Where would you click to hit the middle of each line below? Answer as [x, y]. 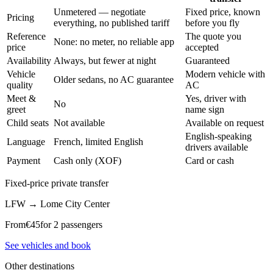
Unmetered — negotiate [100, 12]
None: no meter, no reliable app [114, 41]
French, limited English [98, 141]
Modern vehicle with [225, 74]
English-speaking [218, 136]
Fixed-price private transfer [57, 183]
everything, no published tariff [112, 23]
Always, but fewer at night [105, 60]
